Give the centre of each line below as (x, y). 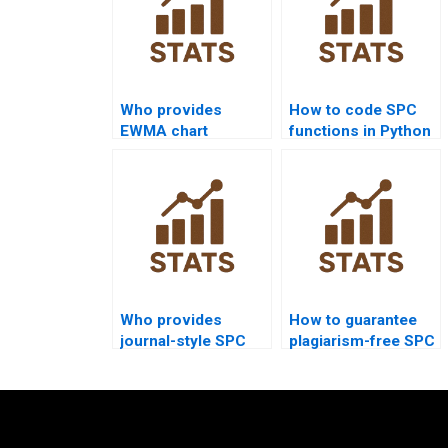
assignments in (175, 152)
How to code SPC (353, 110)
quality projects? (180, 173)
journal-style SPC (183, 341)
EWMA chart (164, 131)
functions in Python (360, 131)
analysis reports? (182, 362)
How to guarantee (353, 320)
